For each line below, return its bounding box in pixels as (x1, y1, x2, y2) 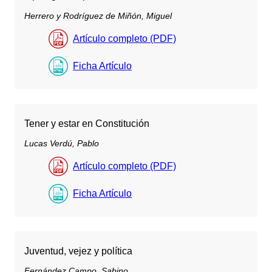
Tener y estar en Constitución (24, 118, 149, 129)
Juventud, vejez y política (24, 246, 132, 257)
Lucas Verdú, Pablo (24, 138, 99, 149)
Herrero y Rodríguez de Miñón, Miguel (24, 10, 172, 21)
